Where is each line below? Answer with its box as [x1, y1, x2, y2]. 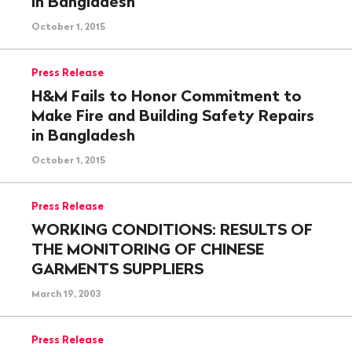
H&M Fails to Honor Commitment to [31, 85, 302, 105]
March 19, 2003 [31, 287, 101, 299]
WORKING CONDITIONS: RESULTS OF [31, 218, 313, 239]
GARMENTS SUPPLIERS [31, 258, 203, 278]
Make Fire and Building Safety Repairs [31, 104, 314, 125]
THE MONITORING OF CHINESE [31, 238, 264, 258]
